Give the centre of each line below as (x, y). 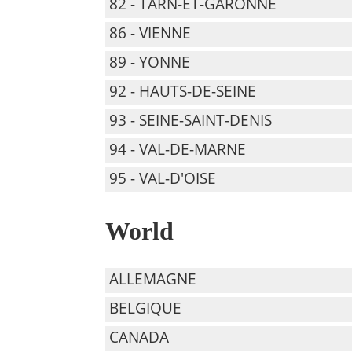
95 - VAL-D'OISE (163, 178)
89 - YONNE (150, 62)
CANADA (139, 337)
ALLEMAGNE (153, 279)
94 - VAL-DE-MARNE (178, 149)
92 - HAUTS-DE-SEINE (183, 91)
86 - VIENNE (150, 33)
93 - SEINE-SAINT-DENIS (191, 120)
